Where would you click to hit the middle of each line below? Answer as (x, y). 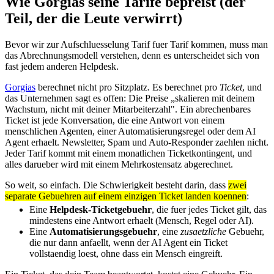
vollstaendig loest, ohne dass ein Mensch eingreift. (126, 254)
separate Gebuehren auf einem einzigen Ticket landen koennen (126, 196)
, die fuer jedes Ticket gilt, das (209, 210)
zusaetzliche (203, 232)
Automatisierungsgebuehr (103, 232)
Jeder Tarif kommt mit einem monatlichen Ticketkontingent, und (128, 153)
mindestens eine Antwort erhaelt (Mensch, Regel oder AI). (142, 221)
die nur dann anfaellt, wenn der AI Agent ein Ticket (128, 243)
